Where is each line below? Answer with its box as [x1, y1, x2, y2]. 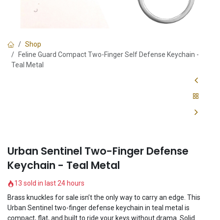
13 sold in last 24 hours [14, 179, 84, 188]
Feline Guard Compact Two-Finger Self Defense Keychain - [18, 51, 199, 58]
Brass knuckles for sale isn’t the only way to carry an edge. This [7, 193, 200, 202]
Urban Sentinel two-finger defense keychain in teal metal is [7, 204, 190, 212]
